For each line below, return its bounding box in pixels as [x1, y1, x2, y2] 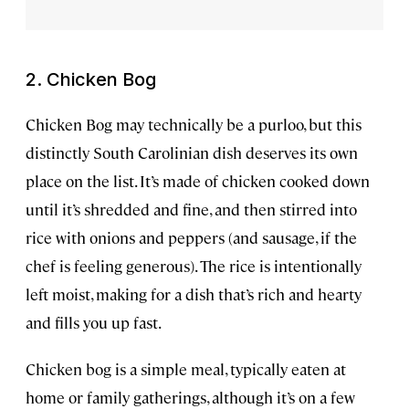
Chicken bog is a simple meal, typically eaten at [26, 358, 346, 379]
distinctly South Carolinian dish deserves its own [26, 142, 358, 163]
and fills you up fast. [26, 311, 162, 332]
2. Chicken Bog [26, 68, 156, 90]
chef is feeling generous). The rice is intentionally [26, 255, 362, 276]
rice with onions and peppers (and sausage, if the [26, 226, 357, 247]
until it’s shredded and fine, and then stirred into [26, 198, 357, 219]
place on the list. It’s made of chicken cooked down [26, 170, 370, 191]
